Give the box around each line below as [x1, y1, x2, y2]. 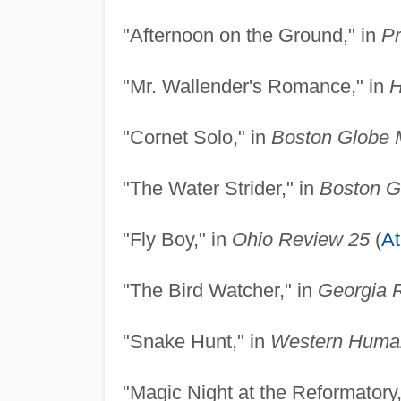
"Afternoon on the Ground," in [122, 23, 381, 47]
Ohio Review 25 [231, 227, 370, 251]
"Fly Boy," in [122, 227, 232, 251]
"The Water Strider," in [122, 176, 320, 200]
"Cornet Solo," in [122, 125, 271, 149]
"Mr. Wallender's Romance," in [122, 74, 389, 98]
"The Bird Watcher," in [122, 278, 318, 302]
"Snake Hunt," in [122, 329, 270, 353]
